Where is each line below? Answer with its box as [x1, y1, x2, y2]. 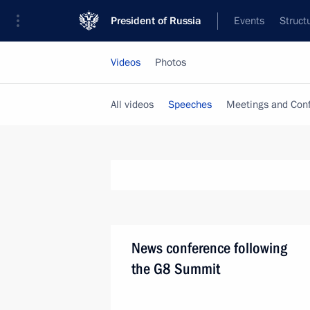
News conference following [131, 239, 287, 257]
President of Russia [111, 14, 201, 28]
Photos [155, 55, 186, 69]
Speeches [168, 98, 212, 111]
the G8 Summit [131, 260, 220, 277]
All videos [111, 98, 154, 111]
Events [234, 14, 264, 28]
